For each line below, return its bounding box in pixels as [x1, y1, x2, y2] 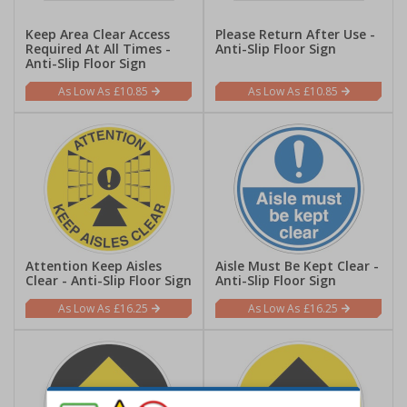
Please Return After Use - [215, 25, 375, 43]
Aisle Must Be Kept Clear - [215, 257, 379, 274]
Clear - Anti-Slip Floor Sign [25, 272, 192, 289]
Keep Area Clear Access [25, 25, 170, 43]
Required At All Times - [25, 40, 171, 57]
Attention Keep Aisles [25, 257, 162, 274]
